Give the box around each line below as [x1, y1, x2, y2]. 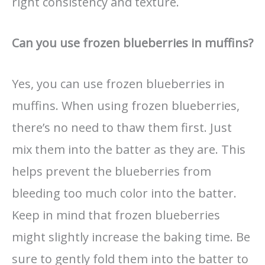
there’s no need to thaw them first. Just [12, 119, 232, 135]
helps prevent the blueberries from [12, 163, 211, 179]
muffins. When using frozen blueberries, [12, 97, 240, 114]
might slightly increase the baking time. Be [12, 228, 250, 245]
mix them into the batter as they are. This [12, 141, 245, 157]
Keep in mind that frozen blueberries [12, 206, 220, 223]
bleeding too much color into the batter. [12, 185, 237, 201]
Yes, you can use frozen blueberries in [12, 75, 225, 92]
